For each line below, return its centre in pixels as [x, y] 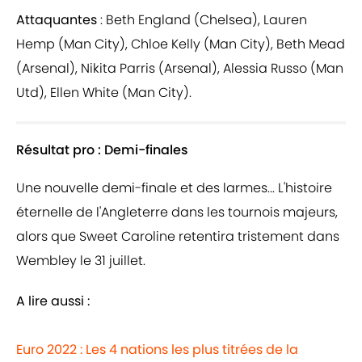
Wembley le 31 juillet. [81, 261]
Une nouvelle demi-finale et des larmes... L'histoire [174, 188]
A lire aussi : [53, 301]
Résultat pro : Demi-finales [102, 150]
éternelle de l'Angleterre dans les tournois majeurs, [177, 213]
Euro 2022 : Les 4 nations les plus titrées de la [157, 350]
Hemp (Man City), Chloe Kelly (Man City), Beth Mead [181, 44]
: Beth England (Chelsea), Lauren [202, 20]
